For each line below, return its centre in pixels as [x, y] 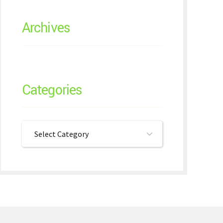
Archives [46, 28]
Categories [52, 90]
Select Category [61, 134]
